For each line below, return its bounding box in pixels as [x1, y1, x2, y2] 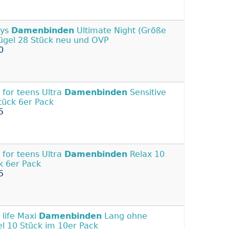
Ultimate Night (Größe [74, 25, 166, 35]
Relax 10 [127, 149, 165, 159]
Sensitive [127, 87, 166, 97]
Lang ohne [102, 211, 147, 221]
